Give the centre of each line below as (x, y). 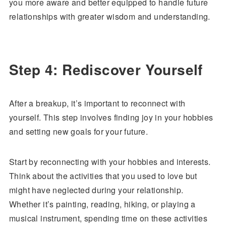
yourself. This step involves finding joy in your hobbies (111, 117)
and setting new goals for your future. (78, 131)
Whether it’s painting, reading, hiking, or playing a (102, 204)
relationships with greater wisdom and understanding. (109, 16)
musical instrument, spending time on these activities (108, 218)
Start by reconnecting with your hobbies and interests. (110, 162)
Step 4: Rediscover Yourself (106, 69)
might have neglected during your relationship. (96, 190)
